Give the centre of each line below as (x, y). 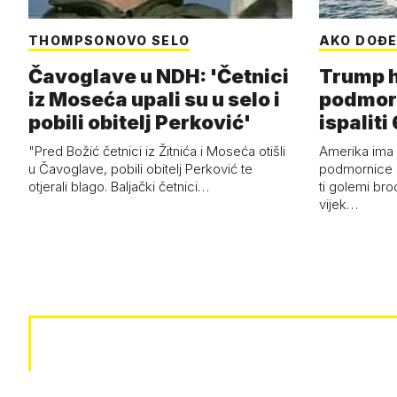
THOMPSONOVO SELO (109, 41)
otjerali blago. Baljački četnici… (119, 187)
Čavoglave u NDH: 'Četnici (159, 77)
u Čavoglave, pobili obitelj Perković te (140, 169)
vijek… (338, 205)
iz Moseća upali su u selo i (154, 100)
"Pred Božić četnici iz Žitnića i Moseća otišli (157, 152)
